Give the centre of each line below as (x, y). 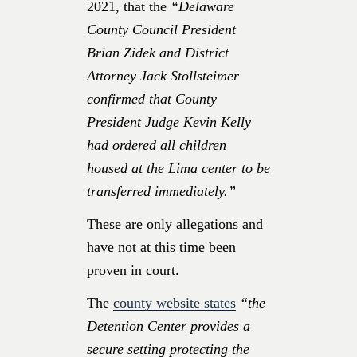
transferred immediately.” (161, 191)
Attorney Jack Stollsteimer (163, 75)
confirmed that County (152, 98)
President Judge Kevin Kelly (169, 122)
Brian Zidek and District (158, 52)
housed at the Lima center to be (178, 168)
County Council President (161, 29)
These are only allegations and (175, 224)
